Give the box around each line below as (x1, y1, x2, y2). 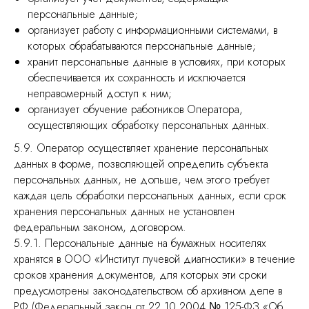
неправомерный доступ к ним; (28, 86, 172, 101)
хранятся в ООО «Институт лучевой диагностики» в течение (14, 251, 295, 267)
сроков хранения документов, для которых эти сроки (14, 267, 267, 283)
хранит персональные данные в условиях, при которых (28, 54, 286, 70)
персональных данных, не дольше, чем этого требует (14, 172, 270, 188)
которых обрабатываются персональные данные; (28, 38, 256, 54)
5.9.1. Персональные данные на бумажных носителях (14, 235, 266, 251)
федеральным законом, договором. (14, 219, 186, 235)
